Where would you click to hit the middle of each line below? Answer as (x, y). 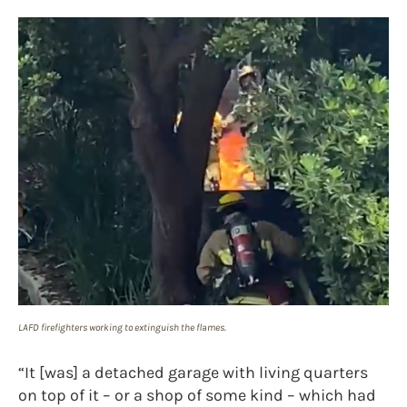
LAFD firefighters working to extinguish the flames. (122, 327)
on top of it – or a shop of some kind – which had (197, 395)
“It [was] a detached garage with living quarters (193, 372)
